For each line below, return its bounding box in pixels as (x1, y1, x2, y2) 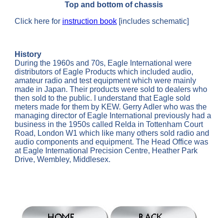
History (15, 50, 41, 58)
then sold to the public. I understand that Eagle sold (15, 93, 190, 102)
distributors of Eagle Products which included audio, (15, 67, 193, 76)
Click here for (15, 17, 62, 25)
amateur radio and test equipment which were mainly (15, 76, 196, 85)
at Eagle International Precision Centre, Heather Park (15, 146, 198, 155)
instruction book (62, 17, 117, 25)
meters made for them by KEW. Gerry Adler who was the (15, 102, 207, 111)
